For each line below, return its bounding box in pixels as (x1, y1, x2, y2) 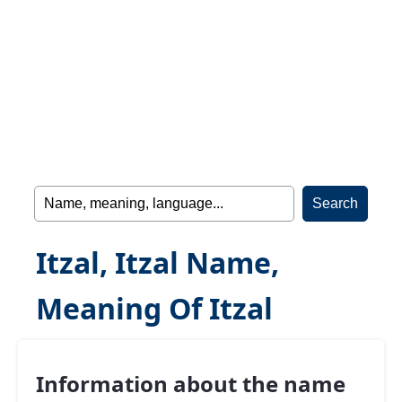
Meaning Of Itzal (36, 289, 273, 328)
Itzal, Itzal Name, (36, 243, 279, 282)
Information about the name (36, 369, 345, 398)
